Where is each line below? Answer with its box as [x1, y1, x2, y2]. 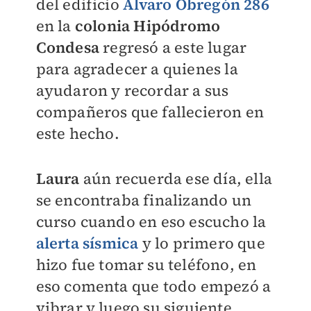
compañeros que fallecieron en [35, 101, 264, 122]
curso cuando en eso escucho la [35, 211, 267, 232]
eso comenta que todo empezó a [35, 276, 271, 296]
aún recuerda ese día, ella [83, 168, 272, 189]
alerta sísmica [35, 233, 139, 253]
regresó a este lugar [99, 37, 247, 58]
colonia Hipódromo [74, 15, 221, 36]
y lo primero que [138, 233, 265, 253]
